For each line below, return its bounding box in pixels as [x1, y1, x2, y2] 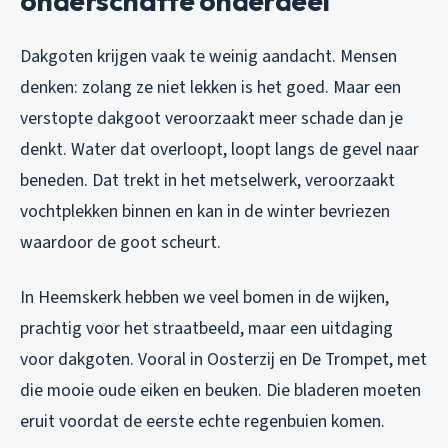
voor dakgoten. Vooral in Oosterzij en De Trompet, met [20, 347, 427, 373]
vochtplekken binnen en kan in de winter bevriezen [20, 199, 390, 225]
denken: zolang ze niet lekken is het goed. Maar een [20, 75, 401, 101]
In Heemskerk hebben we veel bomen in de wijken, [20, 285, 389, 311]
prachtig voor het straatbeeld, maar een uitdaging [20, 316, 393, 342]
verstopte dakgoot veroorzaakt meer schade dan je [20, 106, 403, 132]
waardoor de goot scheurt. [20, 230, 221, 256]
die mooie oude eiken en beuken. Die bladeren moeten [20, 378, 421, 404]
